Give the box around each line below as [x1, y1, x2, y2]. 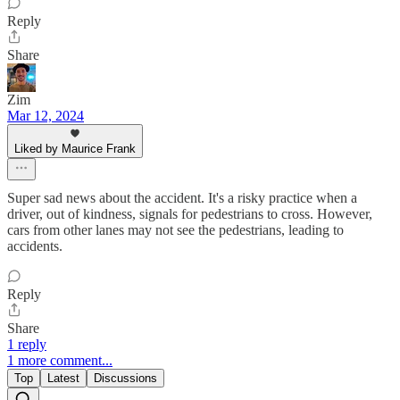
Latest [47, 371, 79, 386]
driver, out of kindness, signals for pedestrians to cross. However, [7, 206, 372, 222]
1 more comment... [7, 353, 112, 369]
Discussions [94, 371, 157, 386]
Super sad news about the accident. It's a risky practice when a [7, 190, 357, 206]
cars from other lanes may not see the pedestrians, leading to [7, 222, 344, 238]
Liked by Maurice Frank [14, 142, 136, 156]
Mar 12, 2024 [7, 108, 84, 124]
